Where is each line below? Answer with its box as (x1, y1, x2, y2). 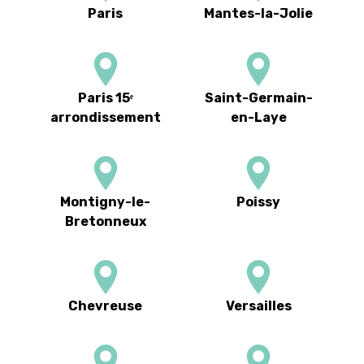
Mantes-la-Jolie (204, 5, 314, 21)
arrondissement (50, 109, 161, 125)
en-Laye (230, 109, 287, 125)
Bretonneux (64, 213, 146, 229)
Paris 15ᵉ (77, 89, 133, 106)
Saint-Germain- (204, 89, 313, 106)
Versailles (225, 297, 292, 314)
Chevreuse (68, 297, 143, 314)
